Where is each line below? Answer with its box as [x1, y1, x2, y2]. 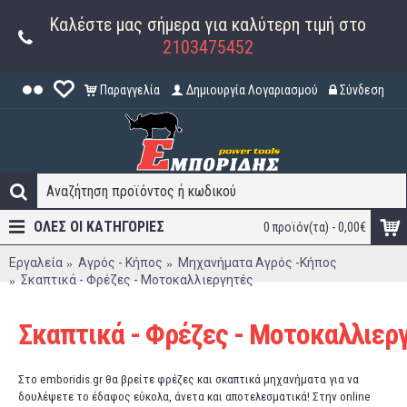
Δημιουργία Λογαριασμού [186, 83, 318, 97]
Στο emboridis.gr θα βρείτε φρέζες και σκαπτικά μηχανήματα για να [18, 372, 359, 386]
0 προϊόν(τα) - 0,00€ [263, 220, 366, 234]
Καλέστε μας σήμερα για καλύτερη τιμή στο [49, 14, 366, 35]
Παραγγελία [100, 83, 160, 97]
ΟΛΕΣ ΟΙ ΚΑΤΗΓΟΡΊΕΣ [34, 218, 164, 235]
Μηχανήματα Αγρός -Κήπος [178, 255, 337, 270]
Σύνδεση [340, 83, 384, 97]
